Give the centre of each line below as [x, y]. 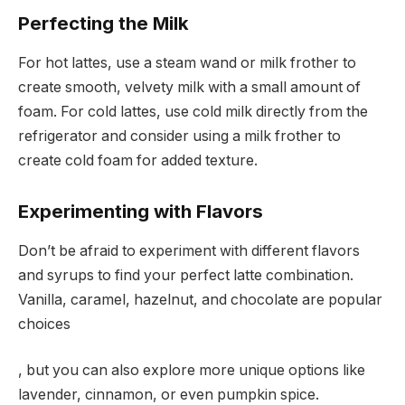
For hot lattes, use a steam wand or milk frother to [187, 62]
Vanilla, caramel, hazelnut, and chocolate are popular [200, 299]
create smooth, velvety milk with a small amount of [189, 87]
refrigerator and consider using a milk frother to [179, 136]
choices [44, 324]
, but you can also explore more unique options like [192, 371]
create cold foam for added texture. [138, 160]
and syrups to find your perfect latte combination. [186, 275]
